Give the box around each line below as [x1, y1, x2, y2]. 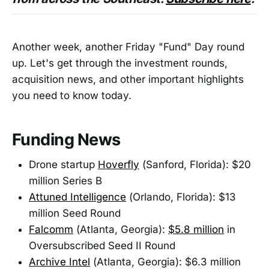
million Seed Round [29, 207, 121, 220]
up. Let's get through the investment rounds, [12, 57, 228, 70]
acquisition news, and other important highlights [12, 73, 244, 86]
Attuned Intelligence [29, 191, 126, 204]
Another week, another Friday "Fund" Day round [12, 41, 244, 53]
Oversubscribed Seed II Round [29, 240, 175, 252]
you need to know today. [12, 89, 131, 102]
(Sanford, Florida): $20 [139, 159, 251, 171]
